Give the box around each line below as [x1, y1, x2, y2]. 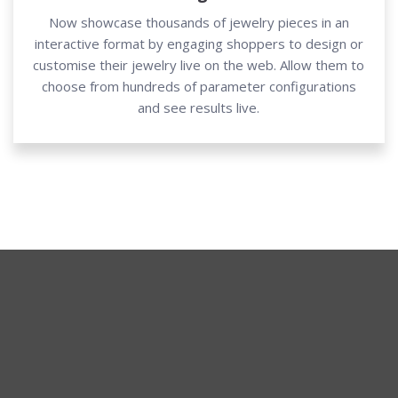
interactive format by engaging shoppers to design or [34, 34, 363, 52]
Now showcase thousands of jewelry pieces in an [48, 12, 349, 31]
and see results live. [138, 98, 259, 116]
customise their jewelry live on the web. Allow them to [33, 55, 364, 74]
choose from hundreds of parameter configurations [41, 76, 356, 95]
